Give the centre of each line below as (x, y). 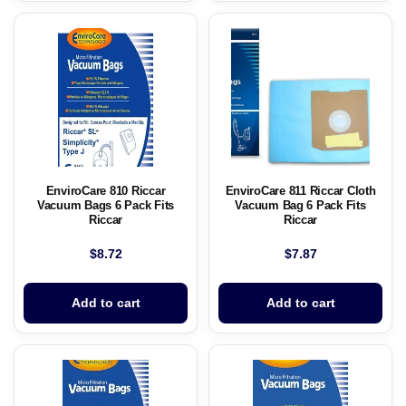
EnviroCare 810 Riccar (106, 191)
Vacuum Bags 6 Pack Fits (106, 206)
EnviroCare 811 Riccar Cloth (300, 191)
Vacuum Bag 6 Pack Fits (300, 206)
